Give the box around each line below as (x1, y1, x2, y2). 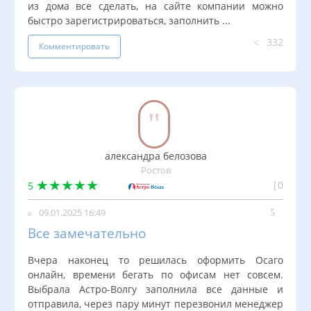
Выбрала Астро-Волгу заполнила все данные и (28, 282, 283, 296)
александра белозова (104, 149, 207, 162)
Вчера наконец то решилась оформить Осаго (28, 253, 283, 267)
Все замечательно (28, 223, 146, 242)
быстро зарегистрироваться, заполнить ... (28, 13, 230, 27)
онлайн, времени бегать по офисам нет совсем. (28, 267, 283, 281)
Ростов (140, 164, 171, 176)
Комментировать (39, 40, 110, 52)
